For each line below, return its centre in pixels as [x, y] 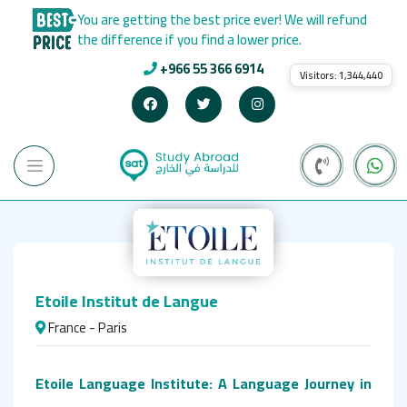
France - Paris [86, 327]
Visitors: [319, 75]
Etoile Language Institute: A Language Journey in [203, 383]
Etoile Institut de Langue [127, 301]
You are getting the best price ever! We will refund [222, 20]
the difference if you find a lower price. [189, 40]
